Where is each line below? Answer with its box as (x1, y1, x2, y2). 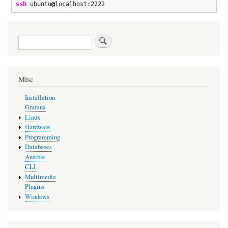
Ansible (24, 152, 45, 161)
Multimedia (24, 172, 56, 181)
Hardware (24, 123, 50, 132)
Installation (24, 93, 55, 102)
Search (18, 34, 38, 44)
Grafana (24, 103, 46, 112)
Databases (24, 142, 52, 152)
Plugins (24, 182, 44, 191)
